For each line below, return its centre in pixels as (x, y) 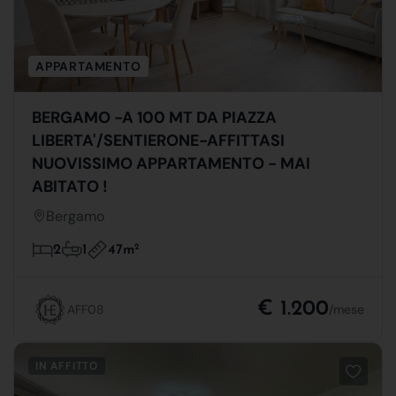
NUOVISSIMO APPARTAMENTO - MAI (171, 163)
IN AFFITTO (67, 366)
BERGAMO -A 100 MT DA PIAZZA (155, 117)
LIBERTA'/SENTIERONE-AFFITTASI (159, 140)
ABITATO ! (70, 186)
